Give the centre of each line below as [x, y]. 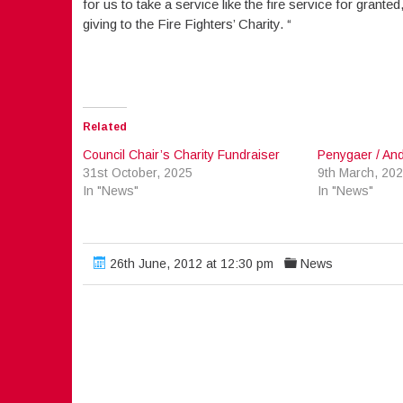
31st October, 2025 [137, 172]
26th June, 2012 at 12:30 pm [189, 263]
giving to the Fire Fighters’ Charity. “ [187, 23]
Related [104, 126]
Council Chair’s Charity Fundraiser [181, 154]
